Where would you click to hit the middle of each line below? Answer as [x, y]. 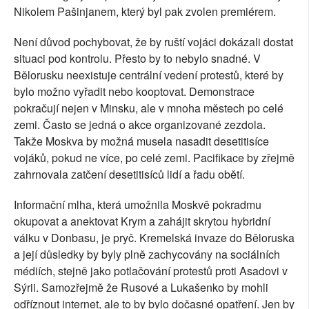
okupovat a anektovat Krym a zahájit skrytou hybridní [142, 221]
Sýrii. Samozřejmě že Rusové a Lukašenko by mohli [141, 288]
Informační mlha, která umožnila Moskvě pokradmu [138, 205]
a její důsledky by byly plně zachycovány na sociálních [147, 255]
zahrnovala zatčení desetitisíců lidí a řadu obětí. [129, 175]
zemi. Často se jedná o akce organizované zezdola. [140, 125]
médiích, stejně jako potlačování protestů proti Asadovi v [151, 271]
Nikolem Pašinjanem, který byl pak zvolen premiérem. [145, 12]
